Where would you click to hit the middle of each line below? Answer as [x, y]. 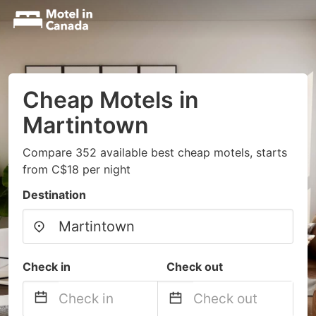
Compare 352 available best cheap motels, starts [155, 152]
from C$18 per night [77, 169]
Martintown [86, 125]
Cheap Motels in [111, 100]
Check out [195, 267]
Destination [54, 195]
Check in [47, 267]
